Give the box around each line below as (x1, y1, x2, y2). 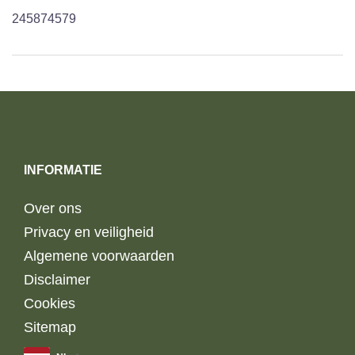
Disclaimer (24, 271, 90, 288)
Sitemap (24, 319, 76, 335)
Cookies (24, 295, 75, 311)
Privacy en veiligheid (24, 223, 154, 240)
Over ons (24, 200, 82, 216)
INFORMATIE (24, 162, 102, 177)
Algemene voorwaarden (24, 247, 174, 264)
